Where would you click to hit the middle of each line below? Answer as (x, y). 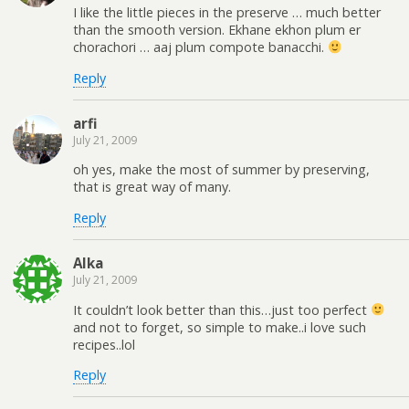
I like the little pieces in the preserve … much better (227, 13)
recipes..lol (104, 344)
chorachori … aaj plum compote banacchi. (200, 47)
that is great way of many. (152, 187)
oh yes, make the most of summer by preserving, (221, 170)
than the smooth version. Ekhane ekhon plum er (217, 30)
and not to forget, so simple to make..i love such (220, 327)
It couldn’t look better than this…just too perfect (222, 309)
